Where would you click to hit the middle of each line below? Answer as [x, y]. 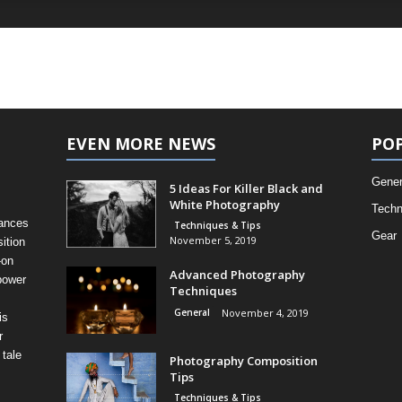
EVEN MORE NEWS [140, 144]
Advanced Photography [237, 275]
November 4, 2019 [265, 313]
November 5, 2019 [213, 240]
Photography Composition [243, 361]
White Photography [224, 205]
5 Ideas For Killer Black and [246, 188]
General [192, 312]
